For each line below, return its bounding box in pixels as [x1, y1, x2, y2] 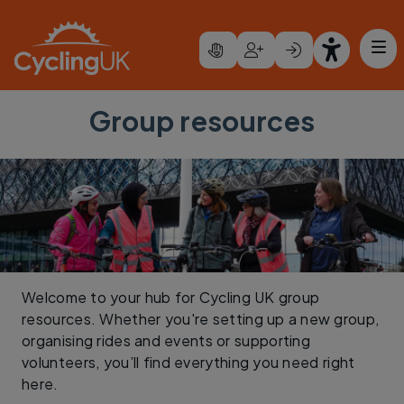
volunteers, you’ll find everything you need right [22, 353, 355, 372]
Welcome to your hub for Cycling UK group [22, 288, 320, 307]
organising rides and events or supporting [22, 331, 311, 350]
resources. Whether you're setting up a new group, [22, 309, 380, 328]
